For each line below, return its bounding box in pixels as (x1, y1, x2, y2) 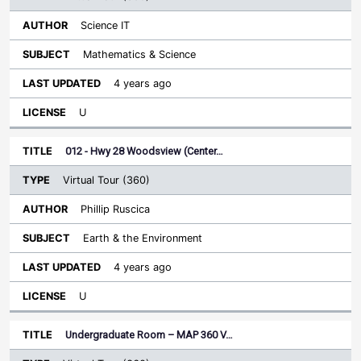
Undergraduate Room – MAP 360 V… (65, 329, 233, 341)
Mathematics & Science (83, 48, 196, 60)
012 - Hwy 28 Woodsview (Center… (65, 145, 223, 157)
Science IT (81, 19, 130, 31)
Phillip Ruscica (81, 203, 150, 215)
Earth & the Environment (83, 232, 202, 244)
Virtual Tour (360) (63, 174, 150, 186)
